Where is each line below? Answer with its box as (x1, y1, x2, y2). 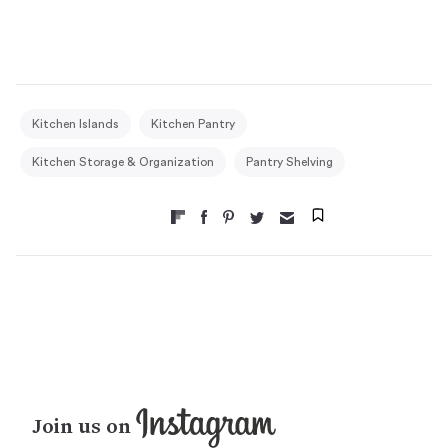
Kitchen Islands (32, 117, 119, 130)
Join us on (32, 416, 136, 439)
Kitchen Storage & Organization (32, 155, 214, 168)
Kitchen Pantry (151, 117, 235, 130)
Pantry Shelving (246, 155, 333, 168)
